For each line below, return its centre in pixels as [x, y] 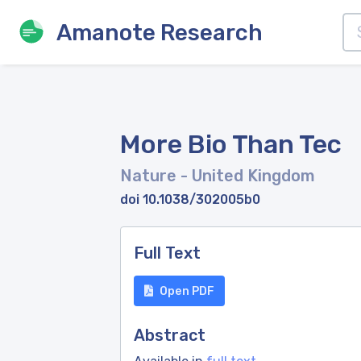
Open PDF [187, 291]
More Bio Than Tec [231, 144]
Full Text [167, 253]
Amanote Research [160, 32]
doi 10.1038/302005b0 [190, 199]
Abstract [170, 335]
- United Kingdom [248, 176]
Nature [150, 176]
